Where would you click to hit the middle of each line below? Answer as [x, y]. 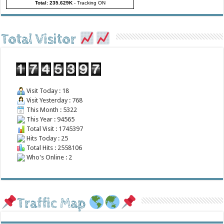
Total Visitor [40, 39]
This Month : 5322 [51, 109]
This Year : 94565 [50, 119]
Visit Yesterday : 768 [54, 100]
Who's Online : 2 [49, 157]
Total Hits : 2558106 [54, 147]
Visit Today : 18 [47, 90]
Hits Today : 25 [47, 138]
